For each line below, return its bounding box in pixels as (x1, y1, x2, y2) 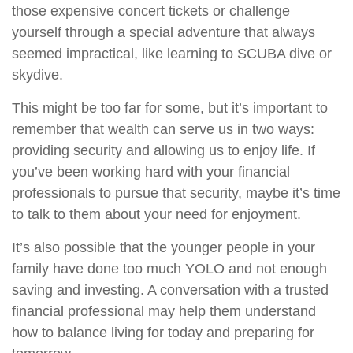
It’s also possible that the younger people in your (12, 240, 315, 255)
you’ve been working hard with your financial (12, 164, 290, 180)
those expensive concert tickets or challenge (12, 3, 290, 19)
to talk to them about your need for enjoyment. (12, 206, 301, 222)
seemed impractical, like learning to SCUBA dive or (12, 46, 332, 61)
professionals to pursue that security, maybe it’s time (12, 185, 340, 201)
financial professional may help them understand (12, 303, 316, 319)
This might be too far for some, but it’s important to (12, 100, 328, 116)
